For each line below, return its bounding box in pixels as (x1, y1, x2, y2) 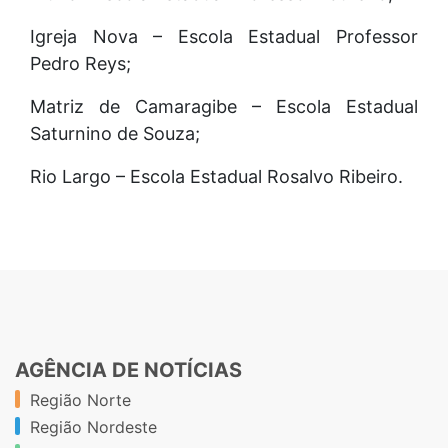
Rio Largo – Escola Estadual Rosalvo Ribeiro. (30, 165, 403, 187)
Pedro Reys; (30, 52, 131, 74)
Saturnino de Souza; (30, 122, 200, 144)
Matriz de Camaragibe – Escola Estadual (30, 95, 418, 117)
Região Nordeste (30, 416, 157, 437)
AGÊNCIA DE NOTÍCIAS (15, 357, 242, 382)
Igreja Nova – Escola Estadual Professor (30, 25, 418, 47)
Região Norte (30, 389, 131, 410)
